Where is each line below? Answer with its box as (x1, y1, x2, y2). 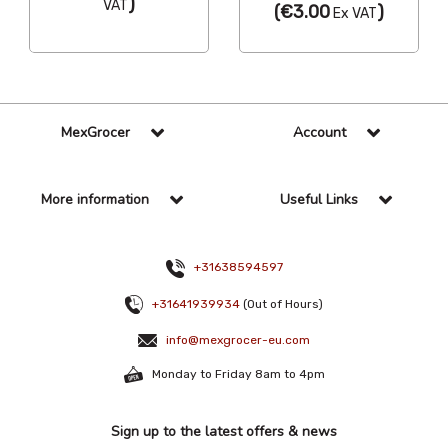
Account (292, 123, 346, 143)
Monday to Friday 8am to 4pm (142, 366, 325, 381)
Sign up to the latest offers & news (111, 422, 337, 442)
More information (41, 190, 149, 210)
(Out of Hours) (240, 296, 323, 311)
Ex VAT (330, 5, 377, 23)
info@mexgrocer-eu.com (166, 332, 310, 347)
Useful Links (280, 190, 358, 210)
